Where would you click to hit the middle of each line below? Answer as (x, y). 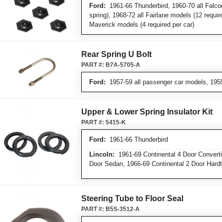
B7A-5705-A (123, 65)
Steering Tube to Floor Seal (132, 198)
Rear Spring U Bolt (116, 54)
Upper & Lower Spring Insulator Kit (147, 112)
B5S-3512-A (123, 209)
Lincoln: (102, 154)
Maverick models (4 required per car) (142, 25)
